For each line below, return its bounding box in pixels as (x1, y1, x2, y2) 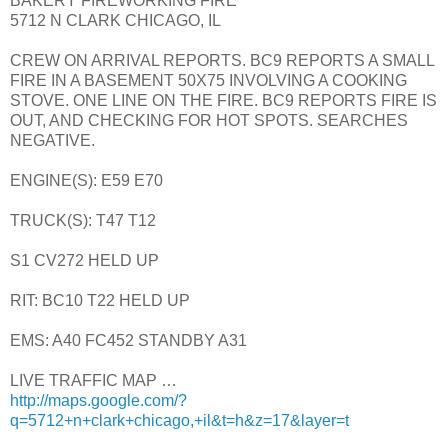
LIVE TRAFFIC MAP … (10, 372, 177, 390)
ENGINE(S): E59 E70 (10, 172, 163, 190)
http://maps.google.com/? (10, 392, 187, 410)
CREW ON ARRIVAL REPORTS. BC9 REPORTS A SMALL (10, 52, 434, 70)
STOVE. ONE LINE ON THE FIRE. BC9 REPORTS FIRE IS (10, 92, 437, 110)
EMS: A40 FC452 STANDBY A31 (10, 332, 247, 350)
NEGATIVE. (10, 132, 95, 150)
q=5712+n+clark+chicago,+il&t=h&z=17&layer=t (10, 412, 349, 430)
